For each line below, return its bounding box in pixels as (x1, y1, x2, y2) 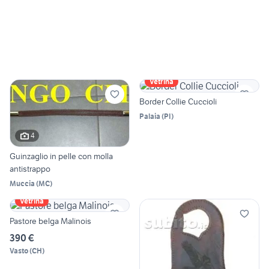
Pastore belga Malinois (10, 215, 91, 226)
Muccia (10, 178, 35, 188)
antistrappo (10, 163, 50, 174)
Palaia (139, 111, 160, 121)
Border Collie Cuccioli (139, 95, 217, 107)
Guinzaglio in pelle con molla (10, 150, 113, 162)
